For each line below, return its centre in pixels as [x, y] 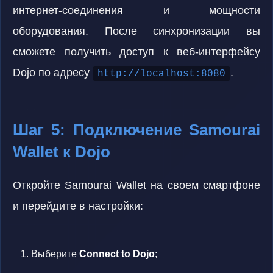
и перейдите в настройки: [78, 206]
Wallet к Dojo [62, 152]
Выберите [55, 254]
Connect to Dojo [117, 254]
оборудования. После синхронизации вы [136, 31]
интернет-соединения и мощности [136, 10]
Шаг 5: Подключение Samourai [136, 130]
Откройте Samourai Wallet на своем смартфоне [136, 185]
